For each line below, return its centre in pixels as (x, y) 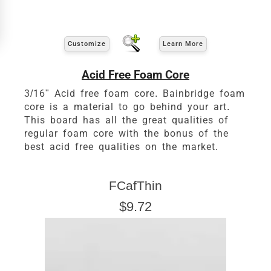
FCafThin (135, 186)
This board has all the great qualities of (126, 120)
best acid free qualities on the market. (121, 147)
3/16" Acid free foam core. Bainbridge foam (135, 94)
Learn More (183, 44)
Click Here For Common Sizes (137, 145)
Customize (87, 44)
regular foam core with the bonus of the (126, 134)
